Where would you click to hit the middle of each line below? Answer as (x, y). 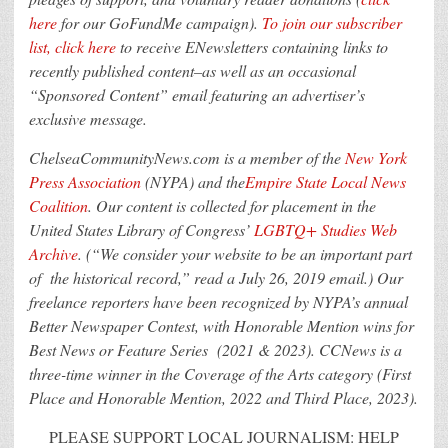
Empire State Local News (325, 181)
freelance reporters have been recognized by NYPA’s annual (218, 301)
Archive (53, 253)
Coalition (58, 205)
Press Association (85, 181)
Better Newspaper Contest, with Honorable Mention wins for (221, 325)
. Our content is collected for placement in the (232, 205)
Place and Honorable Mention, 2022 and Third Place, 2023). (223, 397)
